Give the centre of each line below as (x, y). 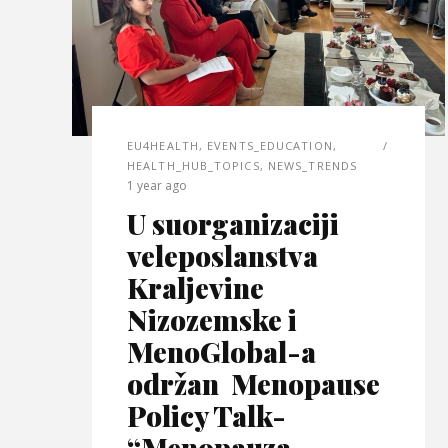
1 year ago (157, 186)
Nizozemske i (212, 320)
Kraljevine (195, 288)
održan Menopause (253, 384)
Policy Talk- (206, 416)
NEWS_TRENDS (312, 166)
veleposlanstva (222, 256)
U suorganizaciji (233, 224)
